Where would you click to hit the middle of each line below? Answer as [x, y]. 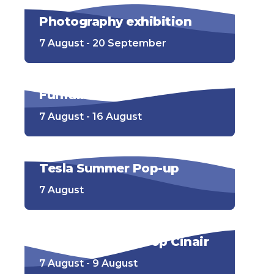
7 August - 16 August [91, 117]
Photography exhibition [115, 21]
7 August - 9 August [88, 263]
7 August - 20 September [103, 43]
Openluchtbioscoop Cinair [124, 242]
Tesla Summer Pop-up [109, 168]
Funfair [62, 95]
